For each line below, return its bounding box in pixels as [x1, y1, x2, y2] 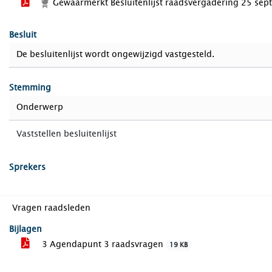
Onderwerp [16, 101, 63, 114]
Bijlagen [9, 223, 42, 236]
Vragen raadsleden [12, 202, 90, 214]
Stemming [9, 81, 51, 94]
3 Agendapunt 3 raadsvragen [39, 238, 166, 251]
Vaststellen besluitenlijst [16, 127, 117, 140]
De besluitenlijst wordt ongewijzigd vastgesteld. [16, 48, 214, 61]
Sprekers [9, 161, 46, 174]
